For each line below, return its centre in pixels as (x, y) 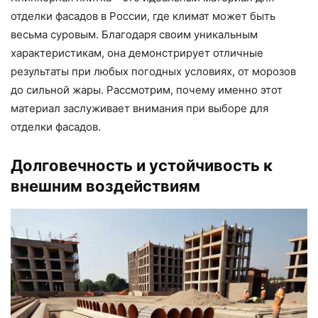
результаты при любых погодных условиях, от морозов (153, 72)
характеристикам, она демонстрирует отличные (137, 53)
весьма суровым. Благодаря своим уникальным (134, 35)
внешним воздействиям (105, 186)
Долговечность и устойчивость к (142, 166)
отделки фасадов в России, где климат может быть (143, 16)
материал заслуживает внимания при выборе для (139, 109)
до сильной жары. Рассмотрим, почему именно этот (147, 90)
